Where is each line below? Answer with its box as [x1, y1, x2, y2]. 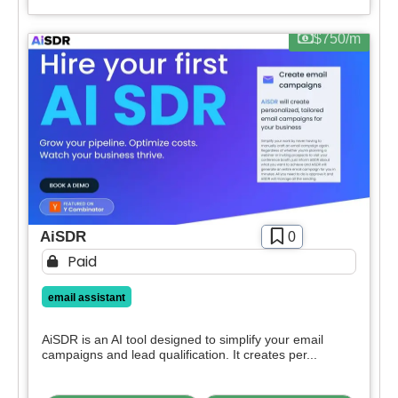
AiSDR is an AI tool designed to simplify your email [42, 331, 323, 346]
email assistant [48, 291, 125, 304]
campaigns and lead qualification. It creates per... [42, 346, 317, 362]
